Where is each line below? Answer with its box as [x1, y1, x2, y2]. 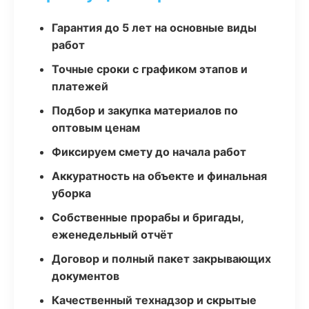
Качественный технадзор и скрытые [52, 293, 257, 307]
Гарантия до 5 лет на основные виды [52, 21, 257, 34]
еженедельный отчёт [52, 228, 173, 241]
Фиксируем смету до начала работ [52, 145, 246, 159]
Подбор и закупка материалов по [52, 103, 238, 117]
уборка [52, 186, 91, 200]
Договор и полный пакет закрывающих [52, 252, 271, 266]
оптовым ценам [52, 121, 140, 134]
